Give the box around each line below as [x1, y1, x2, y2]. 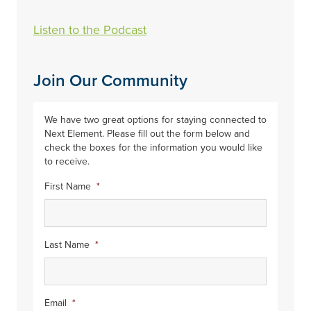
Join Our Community [33, 71, 187, 92]
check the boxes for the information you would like [44, 142, 262, 154]
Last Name [44, 239, 90, 251]
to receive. [44, 155, 90, 168]
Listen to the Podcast [33, 22, 146, 38]
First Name [44, 180, 91, 193]
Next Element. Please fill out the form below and [44, 128, 250, 140]
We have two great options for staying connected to [44, 114, 267, 126]
